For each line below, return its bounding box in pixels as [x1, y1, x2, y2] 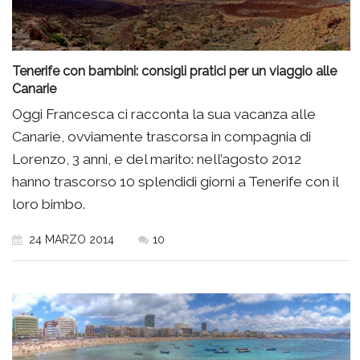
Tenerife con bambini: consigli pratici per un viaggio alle [12, 63, 337, 80]
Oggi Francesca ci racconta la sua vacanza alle [12, 106, 316, 123]
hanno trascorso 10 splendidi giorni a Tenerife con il [12, 174, 338, 190]
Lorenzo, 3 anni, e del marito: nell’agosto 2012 [12, 151, 301, 168]
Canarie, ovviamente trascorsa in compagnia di [12, 129, 311, 145]
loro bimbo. [12, 196, 85, 213]
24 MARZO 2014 [26, 233, 114, 247]
